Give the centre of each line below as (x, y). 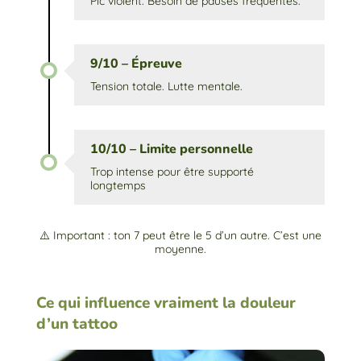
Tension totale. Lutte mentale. (166, 87)
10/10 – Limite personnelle (171, 149)
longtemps (118, 186)
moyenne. (180, 249)
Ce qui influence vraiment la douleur (166, 303)
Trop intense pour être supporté (172, 172)
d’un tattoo (77, 324)
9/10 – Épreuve (136, 64)
